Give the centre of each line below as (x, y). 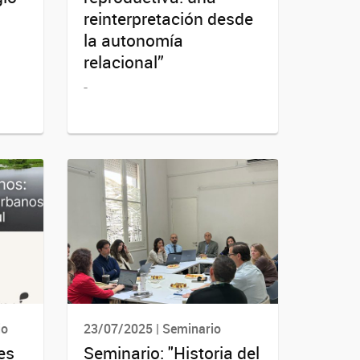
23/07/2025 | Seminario (152, 329)
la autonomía (133, 41)
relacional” (123, 62)
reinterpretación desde (168, 19)
